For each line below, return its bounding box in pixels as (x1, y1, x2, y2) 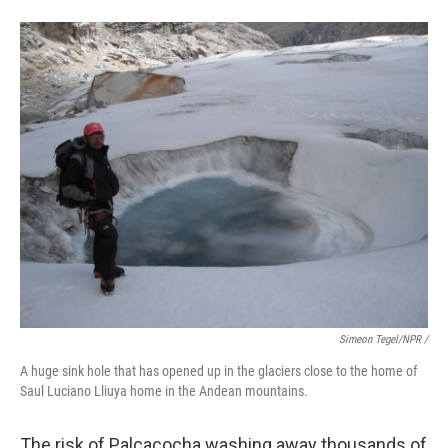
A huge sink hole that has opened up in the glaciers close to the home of (20, 363, 417, 379)
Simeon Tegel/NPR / (339, 333, 428, 346)
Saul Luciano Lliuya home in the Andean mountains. (20, 383, 308, 399)
